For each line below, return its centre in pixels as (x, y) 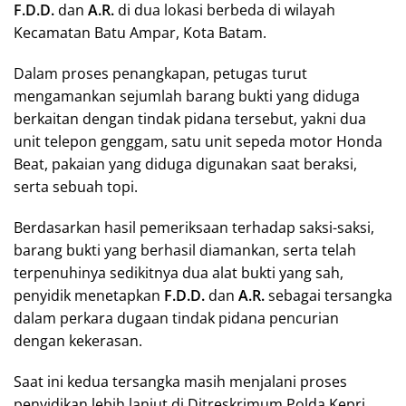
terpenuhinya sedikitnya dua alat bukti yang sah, (179, 272)
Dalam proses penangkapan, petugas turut (160, 73)
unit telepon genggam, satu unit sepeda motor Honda (198, 141)
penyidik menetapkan (89, 295)
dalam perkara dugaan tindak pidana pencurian (176, 318)
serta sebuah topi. (76, 186)
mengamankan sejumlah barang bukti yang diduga (187, 96)
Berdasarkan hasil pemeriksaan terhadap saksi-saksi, (194, 227)
